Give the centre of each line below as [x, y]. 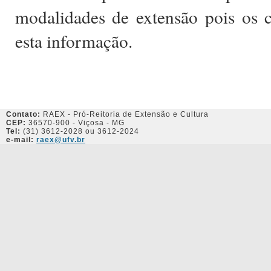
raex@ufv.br [61, 140]
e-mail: [20, 140]
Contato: [23, 114]
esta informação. [73, 41]
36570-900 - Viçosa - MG [75, 123]
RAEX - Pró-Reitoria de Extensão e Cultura [125, 114]
